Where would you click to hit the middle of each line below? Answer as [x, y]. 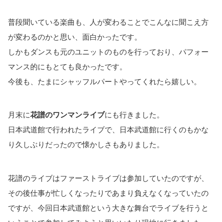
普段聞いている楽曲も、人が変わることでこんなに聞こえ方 [108, 22]
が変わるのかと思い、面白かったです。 [75, 37]
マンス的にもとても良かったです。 [67, 66]
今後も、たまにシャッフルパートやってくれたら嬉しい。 [105, 81]
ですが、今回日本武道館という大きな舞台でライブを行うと [108, 208]
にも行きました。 [134, 115]
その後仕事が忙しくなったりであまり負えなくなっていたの [108, 193]
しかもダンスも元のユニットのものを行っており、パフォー [108, 52]
